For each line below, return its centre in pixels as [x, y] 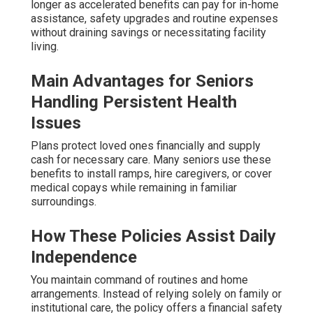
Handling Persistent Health [134, 102]
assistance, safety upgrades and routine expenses [154, 19]
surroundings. [64, 202]
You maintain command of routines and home [139, 280]
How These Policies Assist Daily [153, 236]
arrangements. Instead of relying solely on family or [156, 294]
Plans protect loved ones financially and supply [146, 146]
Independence [84, 257]
